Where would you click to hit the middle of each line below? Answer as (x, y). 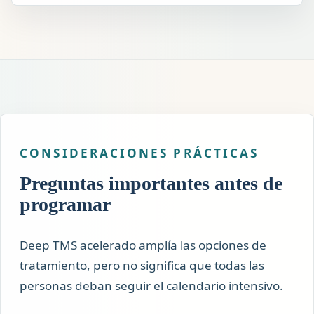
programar (66, 205)
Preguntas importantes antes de (151, 184)
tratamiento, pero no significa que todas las (142, 266)
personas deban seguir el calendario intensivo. (152, 286)
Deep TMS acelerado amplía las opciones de (143, 245)
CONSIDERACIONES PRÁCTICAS (139, 153)
